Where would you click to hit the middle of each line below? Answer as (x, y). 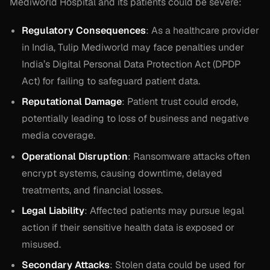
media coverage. (58, 136)
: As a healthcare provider (202, 30)
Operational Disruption (75, 156)
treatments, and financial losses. (92, 190)
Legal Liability (53, 211)
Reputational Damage (72, 102)
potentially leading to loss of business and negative (135, 119)
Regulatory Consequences (84, 30)
